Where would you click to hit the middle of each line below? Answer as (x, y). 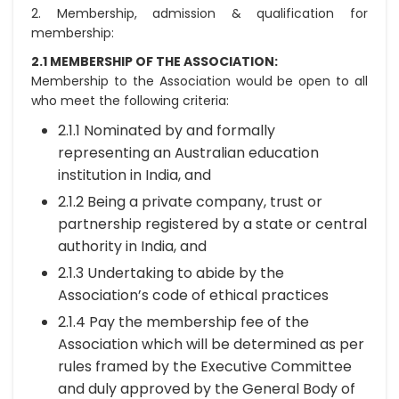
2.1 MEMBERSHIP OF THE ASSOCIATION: (155, 61)
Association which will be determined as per (211, 344)
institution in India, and (134, 175)
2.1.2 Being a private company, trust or (190, 202)
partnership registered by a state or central (212, 224)
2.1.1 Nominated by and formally (167, 130)
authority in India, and (132, 246)
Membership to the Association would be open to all (199, 81)
